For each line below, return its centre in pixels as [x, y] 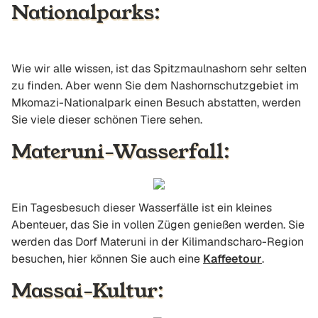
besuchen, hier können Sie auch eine [107, 259]
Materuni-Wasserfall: [121, 152]
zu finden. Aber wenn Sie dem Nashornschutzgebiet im [155, 86]
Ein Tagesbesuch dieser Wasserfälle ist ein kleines [142, 208]
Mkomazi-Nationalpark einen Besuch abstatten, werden [156, 103]
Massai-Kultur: [88, 291]
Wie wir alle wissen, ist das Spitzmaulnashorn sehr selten [159, 68]
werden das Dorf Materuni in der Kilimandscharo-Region [158, 242]
